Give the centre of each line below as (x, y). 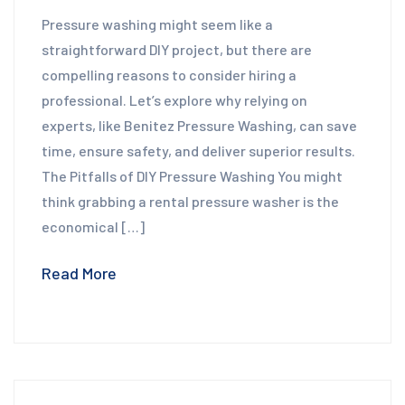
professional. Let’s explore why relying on (174, 100)
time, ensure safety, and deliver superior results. (198, 151)
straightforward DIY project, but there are (177, 50)
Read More (79, 273)
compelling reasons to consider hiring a (169, 75)
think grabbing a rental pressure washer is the (190, 202)
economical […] (93, 227)
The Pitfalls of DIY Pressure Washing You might (192, 176)
